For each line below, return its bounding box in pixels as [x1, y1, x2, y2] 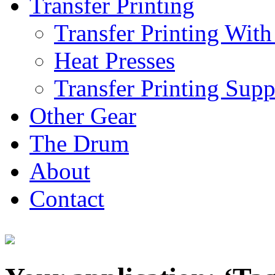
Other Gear [29, 102, 136, 129]
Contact [29, 185, 104, 212]
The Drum [29, 130, 129, 157]
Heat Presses [54, 47, 175, 74]
